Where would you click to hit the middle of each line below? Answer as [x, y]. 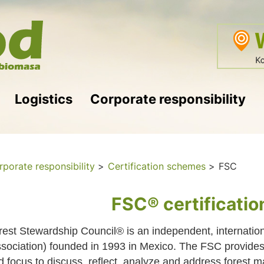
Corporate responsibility [168, 99]
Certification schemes [156, 166]
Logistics [44, 99]
